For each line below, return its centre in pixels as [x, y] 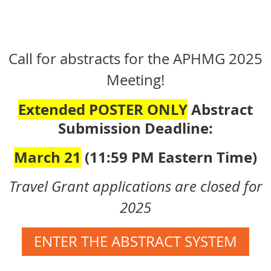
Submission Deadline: [135, 129]
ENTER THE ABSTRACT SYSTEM [135, 241]
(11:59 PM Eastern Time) [169, 157]
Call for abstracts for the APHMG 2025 [135, 59]
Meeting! [135, 80]
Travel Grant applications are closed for [135, 186]
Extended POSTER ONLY [103, 110]
